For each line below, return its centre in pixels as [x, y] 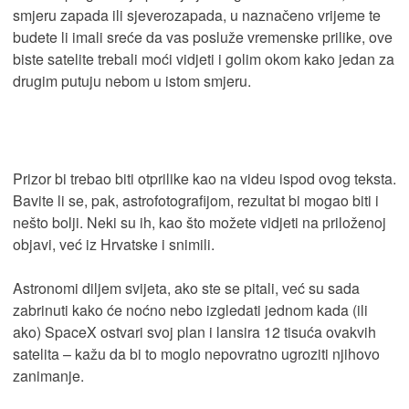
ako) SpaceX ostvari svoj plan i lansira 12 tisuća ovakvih [194, 332]
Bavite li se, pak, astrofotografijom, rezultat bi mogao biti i [196, 201]
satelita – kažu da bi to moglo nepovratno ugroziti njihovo [196, 354]
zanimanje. [48, 376]
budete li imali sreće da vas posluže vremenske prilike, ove [203, 37]
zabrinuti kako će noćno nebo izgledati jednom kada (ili [190, 310]
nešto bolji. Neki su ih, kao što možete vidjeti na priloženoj [199, 223]
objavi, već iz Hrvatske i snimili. [114, 245]
